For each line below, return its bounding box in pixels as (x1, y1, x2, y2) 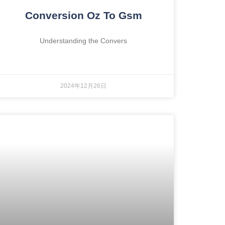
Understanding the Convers (40, 36, 127, 45)
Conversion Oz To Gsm (25, 9, 142, 21)
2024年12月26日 (60, 82, 106, 89)
